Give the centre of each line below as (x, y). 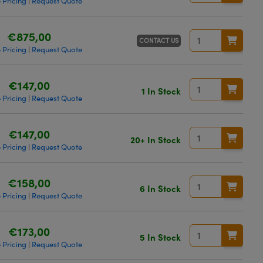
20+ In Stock (155, 139)
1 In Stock (161, 90)
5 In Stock (160, 237)
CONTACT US (159, 40)
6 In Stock (160, 188)
